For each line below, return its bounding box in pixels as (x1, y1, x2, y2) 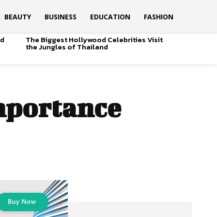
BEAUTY (4, 12, 31, 21)
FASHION (143, 12, 173, 21)
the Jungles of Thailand (25, 41, 108, 52)
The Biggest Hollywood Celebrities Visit (25, 33, 163, 45)
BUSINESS (44, 12, 77, 21)
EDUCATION (90, 12, 130, 21)
